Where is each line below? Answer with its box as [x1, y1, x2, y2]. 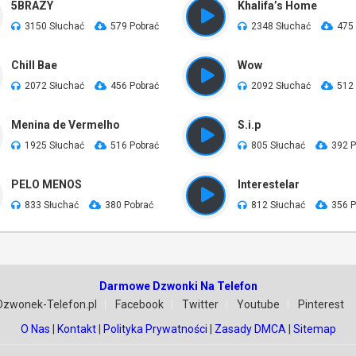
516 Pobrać [110, 140, 159, 151]
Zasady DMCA [214, 323, 286, 335]
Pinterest [298, 298, 344, 311]
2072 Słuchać [25, 80, 84, 91]
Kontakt [56, 323, 96, 335]
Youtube [237, 298, 280, 311]
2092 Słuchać [251, 80, 311, 91]
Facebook [115, 298, 164, 311]
